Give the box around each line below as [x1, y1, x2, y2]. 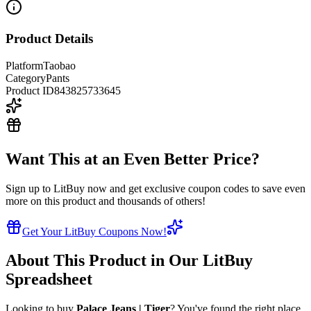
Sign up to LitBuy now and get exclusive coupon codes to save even [6, 182, 305, 194]
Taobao [43, 59, 76, 72]
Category [6, 72, 46, 84]
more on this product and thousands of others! [6, 194, 205, 207]
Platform [6, 59, 43, 72]
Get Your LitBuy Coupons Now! [22, 225, 167, 237]
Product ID [6, 84, 54, 96]
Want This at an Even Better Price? [6, 149, 260, 168]
